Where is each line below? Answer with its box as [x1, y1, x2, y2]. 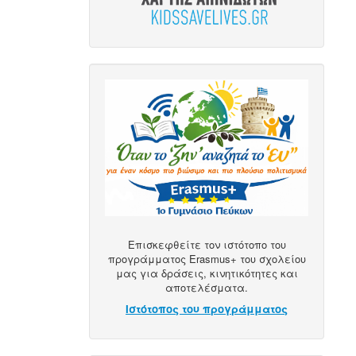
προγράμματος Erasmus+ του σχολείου [107, 251, 306, 267]
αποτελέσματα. [165, 280, 249, 296]
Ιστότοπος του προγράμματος [126, 301, 288, 317]
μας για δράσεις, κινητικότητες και [115, 265, 298, 281]
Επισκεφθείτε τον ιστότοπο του [127, 237, 286, 253]
